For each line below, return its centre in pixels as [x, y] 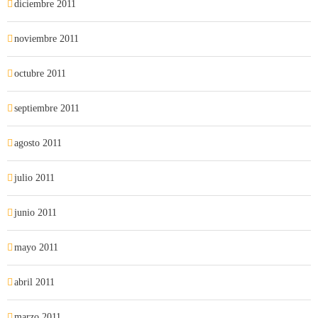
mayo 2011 [36, 247]
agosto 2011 [38, 143]
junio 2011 [35, 213]
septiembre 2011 [47, 108]
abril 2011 [34, 282]
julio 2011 [34, 178]
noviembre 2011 [46, 39]
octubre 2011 [40, 73]
